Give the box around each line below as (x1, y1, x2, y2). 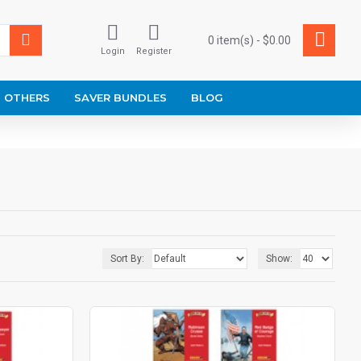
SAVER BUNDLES (74, 91, 167, 104)
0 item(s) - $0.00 (208, 33, 291, 47)
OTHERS (4, 91, 50, 104)
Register (136, 46, 172, 56)
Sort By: (110, 253, 144, 264)
